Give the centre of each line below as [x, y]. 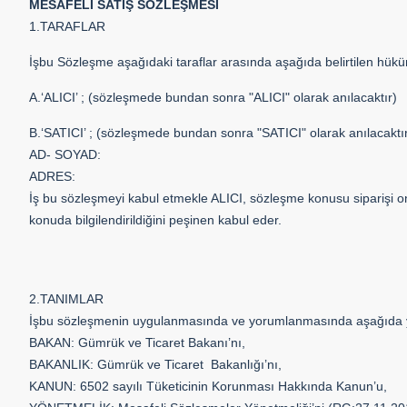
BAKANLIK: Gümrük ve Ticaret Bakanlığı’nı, [155, 364]
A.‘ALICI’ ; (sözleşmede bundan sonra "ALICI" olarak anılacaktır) [213, 97]
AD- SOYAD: [65, 154]
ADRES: [52, 176]
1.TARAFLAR [67, 26]
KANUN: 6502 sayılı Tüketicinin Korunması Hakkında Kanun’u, [208, 386]
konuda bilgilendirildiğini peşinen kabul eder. [155, 220]
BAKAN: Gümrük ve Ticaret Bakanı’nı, [137, 342]
